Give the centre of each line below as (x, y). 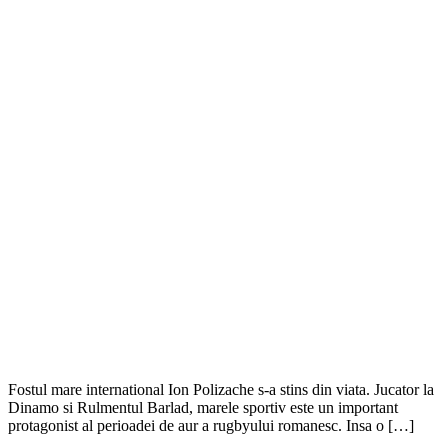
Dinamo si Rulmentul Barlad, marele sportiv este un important (203, 407)
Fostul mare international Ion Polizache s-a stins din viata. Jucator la (221, 389)
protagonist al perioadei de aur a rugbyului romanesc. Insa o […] (211, 425)
